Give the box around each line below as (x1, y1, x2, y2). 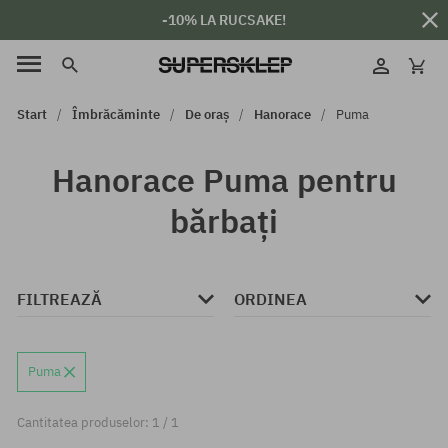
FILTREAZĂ (17, 289, 102, 309)
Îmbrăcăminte (72, 106, 160, 123)
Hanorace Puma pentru (51, 159, 397, 201)
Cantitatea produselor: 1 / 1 (17, 414, 179, 431)
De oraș (185, 106, 229, 123)
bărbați (170, 200, 278, 242)
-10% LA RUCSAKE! (162, 10, 286, 29)
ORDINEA (234, 289, 307, 309)
